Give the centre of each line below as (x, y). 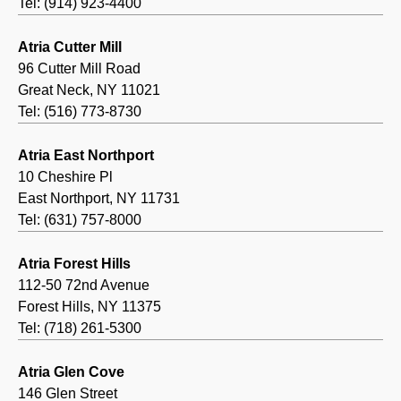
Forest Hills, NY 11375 (90, 307)
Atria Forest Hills (74, 264)
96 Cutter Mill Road (79, 69)
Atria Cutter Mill (70, 47)
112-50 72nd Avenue (84, 286)
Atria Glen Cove (71, 372)
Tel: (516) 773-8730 (80, 112)
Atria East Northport (86, 156)
